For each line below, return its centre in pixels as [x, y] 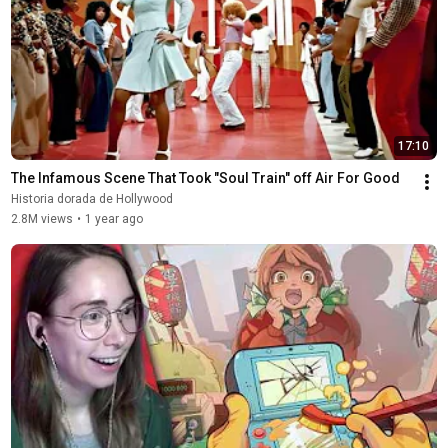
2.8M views [41, 218]
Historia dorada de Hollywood [91, 198]
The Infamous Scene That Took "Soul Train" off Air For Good [205, 177]
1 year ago [113, 218]
